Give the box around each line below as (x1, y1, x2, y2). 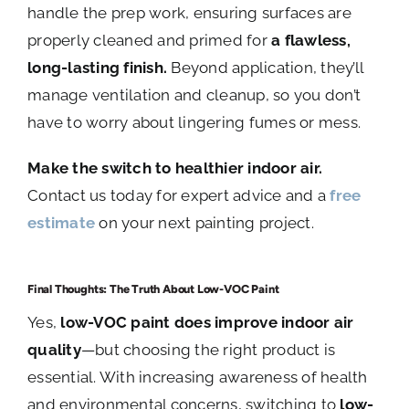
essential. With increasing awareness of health (27, 368, 368, 387)
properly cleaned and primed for (27, 31, 272, 50)
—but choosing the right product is (80, 341, 336, 360)
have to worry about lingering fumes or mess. (27, 113, 362, 132)
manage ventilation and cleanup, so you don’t (27, 86, 362, 105)
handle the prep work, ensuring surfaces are (27, 4, 351, 23)
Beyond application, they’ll (167, 58, 364, 78)
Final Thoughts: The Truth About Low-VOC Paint (27, 282, 279, 297)
